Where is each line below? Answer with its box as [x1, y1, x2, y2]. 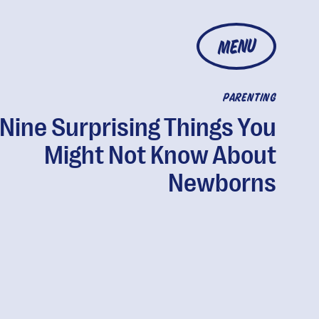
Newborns [167, 169, 276, 198]
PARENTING [222, 93, 276, 103]
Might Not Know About [43, 141, 276, 170]
